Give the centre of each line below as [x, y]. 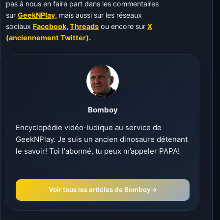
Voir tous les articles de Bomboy [99, 190]
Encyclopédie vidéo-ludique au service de [89, 127]
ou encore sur [123, 26]
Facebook [50, 26]
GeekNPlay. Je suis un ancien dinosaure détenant [102, 139]
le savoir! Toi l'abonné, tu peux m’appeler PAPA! [98, 151]
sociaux [20, 26]
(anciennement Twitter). [49, 37]
